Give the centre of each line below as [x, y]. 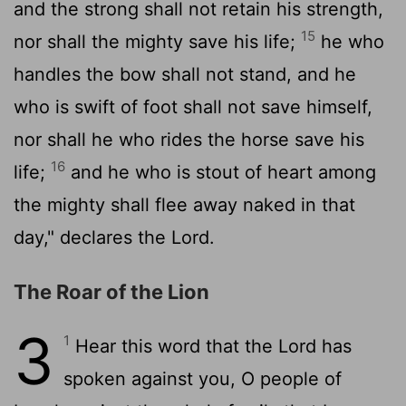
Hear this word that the [174, 346]
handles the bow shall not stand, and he [185, 74]
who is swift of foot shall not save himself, [193, 106]
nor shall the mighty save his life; [157, 41]
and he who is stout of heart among [221, 172]
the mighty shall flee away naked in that [184, 204]
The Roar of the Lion [111, 291]
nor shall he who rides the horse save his [189, 139]
